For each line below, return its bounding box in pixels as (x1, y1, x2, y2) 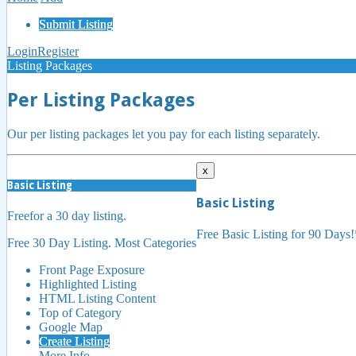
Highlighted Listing (39, 277, 137, 292)
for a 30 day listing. (29, 209, 126, 223)
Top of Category (39, 306, 122, 320)
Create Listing (39, 335, 110, 349)
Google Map (39, 320, 103, 335)
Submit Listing (39, 17, 113, 31)
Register (37, 44, 79, 58)
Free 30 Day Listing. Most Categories (7, 236, 196, 250)
